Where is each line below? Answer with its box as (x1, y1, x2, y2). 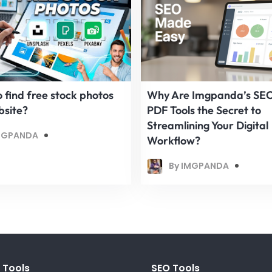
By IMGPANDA (169, 160, 229, 172)
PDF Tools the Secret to (147, 103, 261, 117)
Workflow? (147, 133, 200, 148)
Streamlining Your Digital (147, 118, 268, 132)
